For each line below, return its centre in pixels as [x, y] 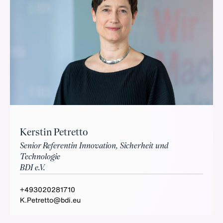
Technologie [40, 157]
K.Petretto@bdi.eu [50, 200]
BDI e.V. [33, 168]
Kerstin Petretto [54, 133]
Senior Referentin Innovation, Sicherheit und [94, 146]
